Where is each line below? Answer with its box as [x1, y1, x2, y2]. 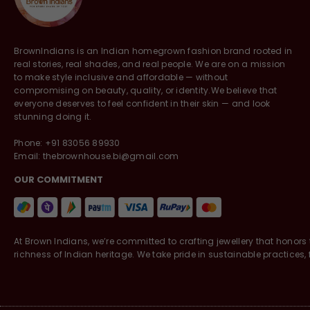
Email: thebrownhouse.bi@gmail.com [14, 150, 179, 163]
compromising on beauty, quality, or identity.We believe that [14, 84, 277, 97]
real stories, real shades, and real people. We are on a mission [14, 58, 286, 71]
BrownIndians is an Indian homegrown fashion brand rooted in [14, 45, 293, 57]
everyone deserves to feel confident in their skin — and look [14, 98, 271, 110]
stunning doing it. [14, 111, 92, 123]
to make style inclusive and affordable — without [14, 71, 228, 84]
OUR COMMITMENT [14, 173, 103, 187]
